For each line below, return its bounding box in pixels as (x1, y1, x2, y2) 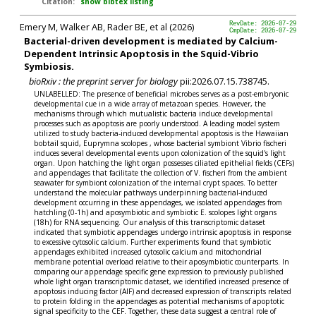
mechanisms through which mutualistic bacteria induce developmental (34, 109, 274, 119)
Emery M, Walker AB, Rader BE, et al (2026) (19, 20, 194, 33)
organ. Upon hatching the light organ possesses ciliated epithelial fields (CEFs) (34, 158, 295, 169)
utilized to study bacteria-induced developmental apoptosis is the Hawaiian (34, 128, 289, 139)
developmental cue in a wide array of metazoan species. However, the (34, 99, 267, 109)
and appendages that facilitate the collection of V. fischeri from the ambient (34, 168, 288, 178)
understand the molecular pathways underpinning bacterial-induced (34, 188, 268, 198)
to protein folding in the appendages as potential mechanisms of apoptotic (34, 296, 285, 307)
